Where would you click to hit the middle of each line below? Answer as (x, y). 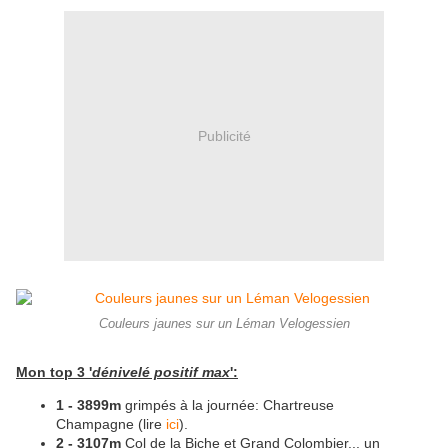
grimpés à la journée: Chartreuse (227, 405)
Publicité (224, 135)
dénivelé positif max (161, 372)
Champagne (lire (111, 424)
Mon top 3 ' (54, 372)
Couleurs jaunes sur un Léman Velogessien (224, 324)
